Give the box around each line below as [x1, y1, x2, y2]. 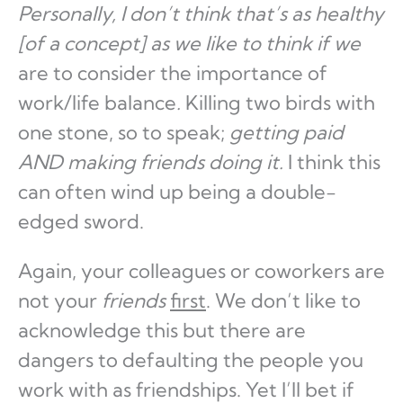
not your [18, 288, 102, 314]
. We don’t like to [206, 288, 361, 314]
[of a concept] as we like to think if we [18, 31, 361, 57]
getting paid [229, 120, 344, 146]
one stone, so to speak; [18, 120, 229, 146]
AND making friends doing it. [18, 149, 283, 175]
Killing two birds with [181, 90, 375, 116]
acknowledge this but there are [18, 318, 306, 344]
